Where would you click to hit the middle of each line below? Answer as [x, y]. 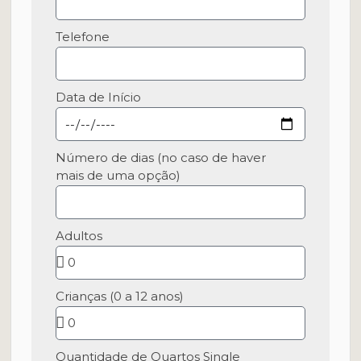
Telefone [83, 37]
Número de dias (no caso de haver [161, 158]
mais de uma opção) [118, 175]
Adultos [79, 236]
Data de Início [99, 97]
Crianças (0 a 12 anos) [120, 296]
